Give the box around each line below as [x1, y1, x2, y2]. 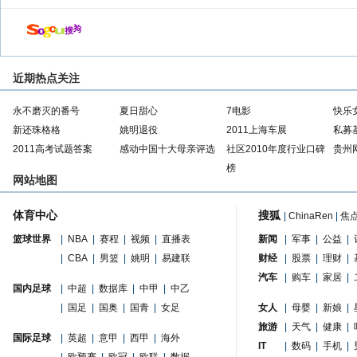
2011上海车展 [226, 124, 287, 135]
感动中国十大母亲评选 [120, 143, 215, 155]
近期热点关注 [13, 72, 80, 84]
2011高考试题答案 [13, 143, 92, 155]
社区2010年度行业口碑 [226, 143, 325, 155]
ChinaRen [288, 210, 333, 222]
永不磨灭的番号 [13, 105, 80, 116]
